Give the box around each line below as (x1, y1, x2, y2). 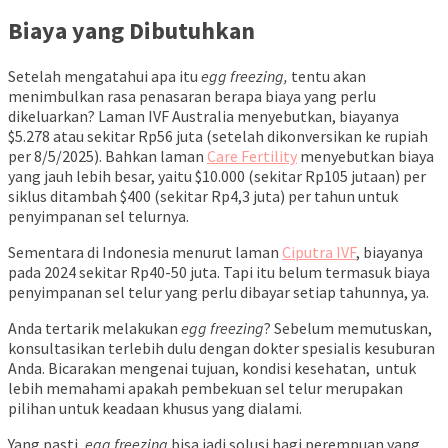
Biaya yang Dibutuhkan (8, 15, 255, 47)
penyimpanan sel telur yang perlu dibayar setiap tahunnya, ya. (8, 281, 432, 302)
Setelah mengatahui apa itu (8, 65, 201, 86)
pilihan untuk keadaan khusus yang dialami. (8, 397, 302, 418)
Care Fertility (207, 145, 297, 166)
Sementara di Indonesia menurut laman (8, 241, 282, 262)
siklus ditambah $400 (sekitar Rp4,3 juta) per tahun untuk (8, 185, 398, 206)
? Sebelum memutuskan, (264, 317, 432, 338)
